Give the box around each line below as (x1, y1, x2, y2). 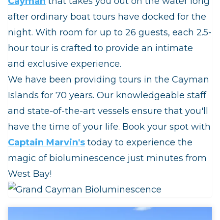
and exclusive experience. (8, 58, 121, 70)
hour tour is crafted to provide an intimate (8, 43, 193, 54)
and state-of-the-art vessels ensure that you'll (8, 106, 208, 117)
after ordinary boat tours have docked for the (8, 11, 206, 23)
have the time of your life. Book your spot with (8, 121, 211, 133)
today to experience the (85, 137, 192, 148)
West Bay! (8, 168, 52, 180)
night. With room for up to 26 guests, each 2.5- (8, 27, 212, 38)
